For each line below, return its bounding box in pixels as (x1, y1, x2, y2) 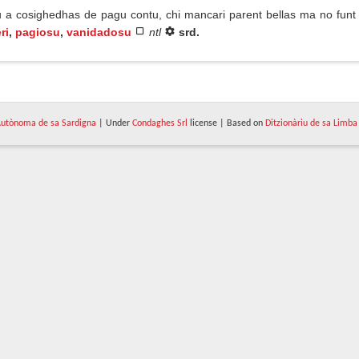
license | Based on (187, 119, 265, 128)
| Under (95, 119, 132, 128)
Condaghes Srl (131, 119, 188, 128)
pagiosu (15, 26, 60, 38)
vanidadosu (67, 26, 131, 38)
